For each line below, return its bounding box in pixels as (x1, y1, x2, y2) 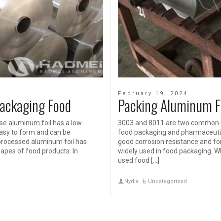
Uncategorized (148, 178, 187, 185)
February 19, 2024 (118, 90, 188, 97)
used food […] (118, 156, 159, 165)
